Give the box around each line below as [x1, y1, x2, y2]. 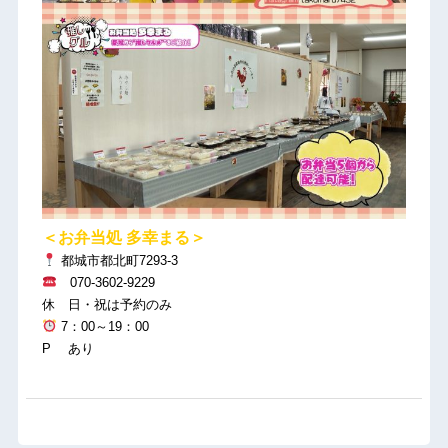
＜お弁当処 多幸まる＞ [41, 228, 206, 246]
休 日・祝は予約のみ [41, 296, 172, 312]
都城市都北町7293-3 [56, 252, 178, 268]
